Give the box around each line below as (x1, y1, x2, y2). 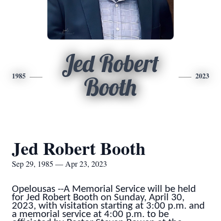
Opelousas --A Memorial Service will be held (12, 184, 196, 194)
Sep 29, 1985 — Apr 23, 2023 (12, 158, 107, 169)
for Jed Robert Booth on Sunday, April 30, (12, 192, 184, 203)
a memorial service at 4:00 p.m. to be (12, 209, 169, 220)
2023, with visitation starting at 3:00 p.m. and (12, 201, 205, 211)
